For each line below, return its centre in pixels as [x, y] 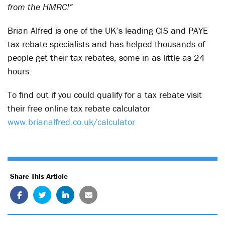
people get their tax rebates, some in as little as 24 [106, 58]
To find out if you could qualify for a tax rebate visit [105, 95]
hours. [20, 71]
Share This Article [39, 176]
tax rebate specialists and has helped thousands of [106, 44]
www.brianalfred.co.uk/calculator [71, 122]
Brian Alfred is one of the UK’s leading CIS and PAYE [108, 30]
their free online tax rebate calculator [79, 108]
